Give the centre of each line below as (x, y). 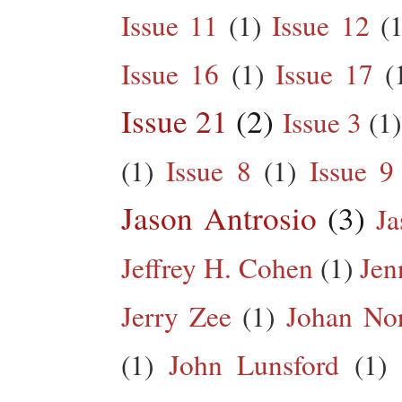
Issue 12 (321, 25)
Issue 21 (175, 120)
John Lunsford (254, 364)
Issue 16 (170, 73)
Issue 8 (209, 170)
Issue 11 (170, 25)
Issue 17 (324, 73)
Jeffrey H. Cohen (217, 267)
